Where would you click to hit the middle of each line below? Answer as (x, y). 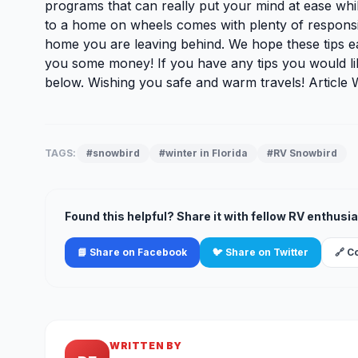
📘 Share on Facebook (132, 252)
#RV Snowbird (302, 153)
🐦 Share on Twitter (261, 252)
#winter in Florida (203, 153)
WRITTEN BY (146, 346)
